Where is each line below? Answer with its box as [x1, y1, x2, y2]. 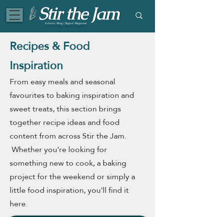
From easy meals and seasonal [10, 74, 115, 89]
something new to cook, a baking [10, 155, 126, 170]
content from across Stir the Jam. [10, 128, 126, 143]
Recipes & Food [10, 35, 90, 57]
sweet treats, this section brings [10, 101, 121, 116]
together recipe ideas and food [10, 115, 120, 130]
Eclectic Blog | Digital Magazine [45, 21, 87, 26]
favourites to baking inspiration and [10, 88, 134, 103]
